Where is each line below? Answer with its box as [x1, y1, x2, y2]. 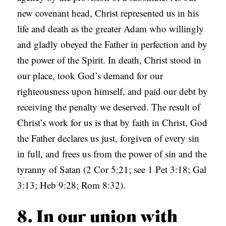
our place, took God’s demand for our [17, 69, 163, 82]
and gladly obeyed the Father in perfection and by [17, 38, 208, 51]
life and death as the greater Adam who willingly [17, 22, 204, 35]
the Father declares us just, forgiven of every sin [17, 132, 200, 145]
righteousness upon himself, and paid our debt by [17, 85, 208, 98]
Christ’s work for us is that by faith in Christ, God [17, 116, 208, 129]
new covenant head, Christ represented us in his [17, 7, 199, 20]
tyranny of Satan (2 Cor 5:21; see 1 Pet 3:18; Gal [17, 163, 207, 176]
